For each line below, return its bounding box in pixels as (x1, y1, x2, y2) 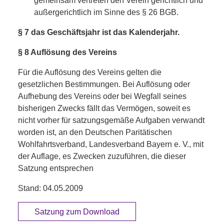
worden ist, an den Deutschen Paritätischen (18, 127, 172, 136)
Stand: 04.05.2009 (18, 183, 83, 192)
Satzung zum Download (34, 207, 119, 216)
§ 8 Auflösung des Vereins (18, 47, 117, 56)
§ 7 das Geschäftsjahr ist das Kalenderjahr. (18, 27, 179, 36)
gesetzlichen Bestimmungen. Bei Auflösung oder (18, 79, 190, 88)
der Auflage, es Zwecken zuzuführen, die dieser (18, 151, 186, 160)
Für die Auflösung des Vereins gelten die (18, 67, 161, 76)
